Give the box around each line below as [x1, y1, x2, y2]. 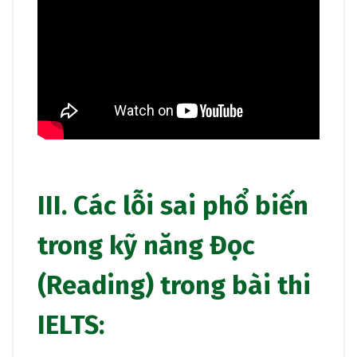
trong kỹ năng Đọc [37, 229, 255, 262]
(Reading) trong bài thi [37, 269, 311, 302]
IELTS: [37, 309, 104, 342]
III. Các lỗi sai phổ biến [37, 190, 308, 222]
